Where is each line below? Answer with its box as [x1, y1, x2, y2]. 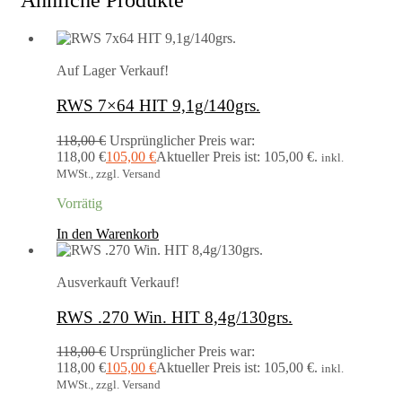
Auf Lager [57, 63, 116, 79]
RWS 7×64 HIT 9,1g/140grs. [57, 96, 260, 116]
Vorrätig [57, 195, 102, 211]
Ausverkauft [57, 274, 127, 290]
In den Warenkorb [57, 225, 159, 241]
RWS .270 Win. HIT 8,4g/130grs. [57, 307, 293, 327]
